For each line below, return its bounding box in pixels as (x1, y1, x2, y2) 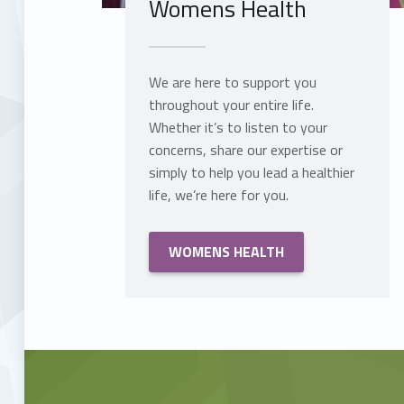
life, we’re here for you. (148, 184, 289, 207)
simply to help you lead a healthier (148, 161, 354, 184)
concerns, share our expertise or (148, 139, 343, 161)
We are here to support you (148, 71, 317, 94)
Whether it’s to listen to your (148, 116, 327, 139)
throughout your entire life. (148, 94, 314, 116)
